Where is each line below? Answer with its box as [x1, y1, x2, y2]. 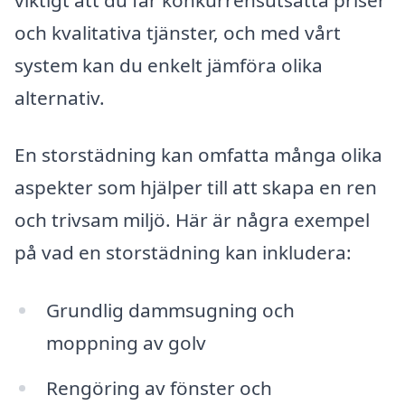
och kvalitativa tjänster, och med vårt [14, 19, 341, 45]
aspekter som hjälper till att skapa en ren [14, 174, 377, 201]
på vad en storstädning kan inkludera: [14, 240, 352, 266]
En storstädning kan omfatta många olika [14, 142, 382, 168]
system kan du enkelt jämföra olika [14, 52, 323, 78]
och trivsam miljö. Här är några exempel [14, 207, 370, 233]
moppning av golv [45, 330, 206, 356]
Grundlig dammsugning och [45, 297, 295, 324]
